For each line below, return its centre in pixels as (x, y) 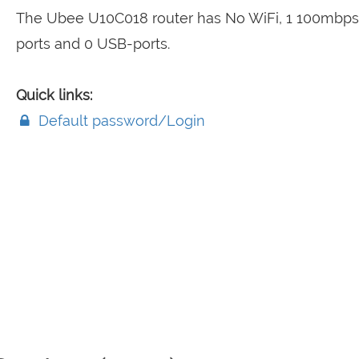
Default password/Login (119, 121)
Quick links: (54, 95)
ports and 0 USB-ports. (93, 44)
